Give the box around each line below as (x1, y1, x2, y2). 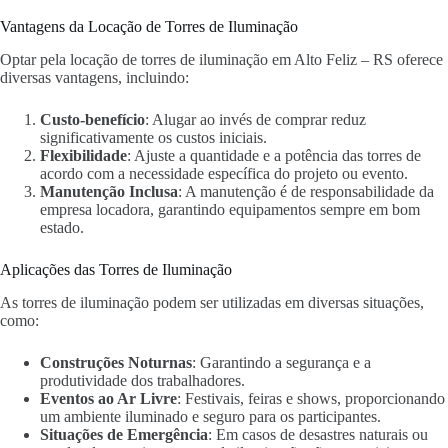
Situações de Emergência (40, 425, 208, 443)
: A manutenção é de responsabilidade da (178, 182, 434, 200)
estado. (40, 218, 84, 236)
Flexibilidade (40, 146, 127, 164)
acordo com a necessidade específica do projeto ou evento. (40, 164, 408, 182)
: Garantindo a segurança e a (192, 353, 371, 371)
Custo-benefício (40, 110, 145, 128)
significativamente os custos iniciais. (40, 128, 267, 146)
